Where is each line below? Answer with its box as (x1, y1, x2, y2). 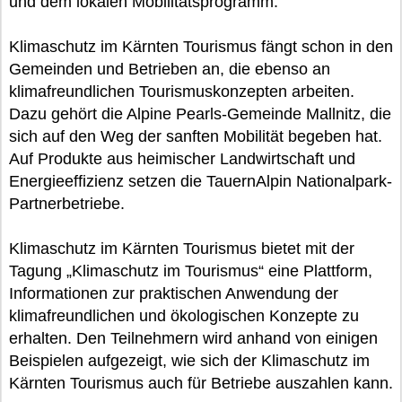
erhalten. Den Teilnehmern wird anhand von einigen (9, 329, 378, 347)
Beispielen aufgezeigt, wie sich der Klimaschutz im (9, 352, 370, 370)
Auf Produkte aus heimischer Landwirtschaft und (9, 150, 355, 168)
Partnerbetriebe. (9, 195, 125, 213)
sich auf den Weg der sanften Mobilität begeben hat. (9, 127, 382, 145)
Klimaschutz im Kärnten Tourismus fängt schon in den (9, 38, 393, 56)
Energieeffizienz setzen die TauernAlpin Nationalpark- (9, 172, 392, 190)
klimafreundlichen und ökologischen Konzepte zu (9, 307, 359, 325)
